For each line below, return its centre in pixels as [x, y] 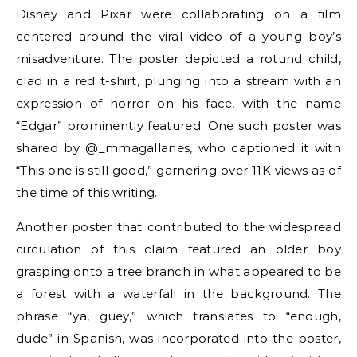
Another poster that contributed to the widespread [178, 226]
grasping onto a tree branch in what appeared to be [178, 271]
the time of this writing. [87, 192]
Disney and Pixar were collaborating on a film [178, 14]
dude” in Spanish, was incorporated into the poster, [178, 338]
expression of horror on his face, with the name [178, 103]
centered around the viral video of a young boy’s [178, 36]
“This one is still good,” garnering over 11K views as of [178, 170]
